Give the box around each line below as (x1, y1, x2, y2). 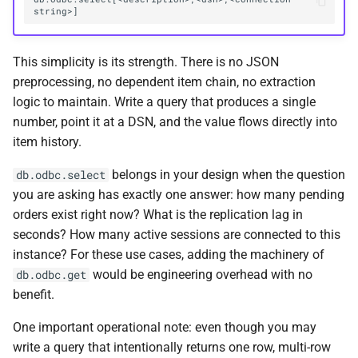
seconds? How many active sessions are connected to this (13, 226, 340, 242)
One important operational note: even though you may (13, 319, 316, 335)
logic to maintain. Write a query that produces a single (13, 93, 316, 109)
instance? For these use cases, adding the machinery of (13, 246, 324, 262)
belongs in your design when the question (109, 166, 345, 182)
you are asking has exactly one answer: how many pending (13, 186, 344, 202)
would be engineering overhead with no (89, 266, 312, 282)
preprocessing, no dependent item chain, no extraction (13, 74, 316, 89)
